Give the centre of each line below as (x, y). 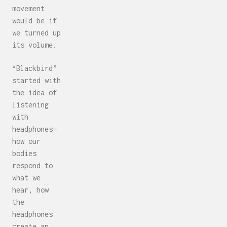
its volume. (36, 45)
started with (36, 81)
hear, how (30, 190)
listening (30, 105)
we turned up (36, 32)
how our (26, 141)
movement (28, 8)
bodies (24, 154)
